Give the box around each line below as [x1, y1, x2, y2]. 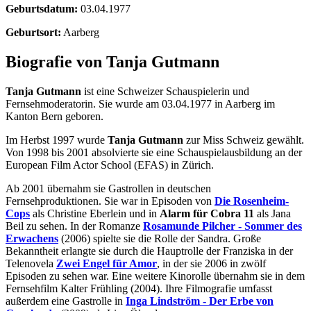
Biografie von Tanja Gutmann [6, 52, 219, 71]
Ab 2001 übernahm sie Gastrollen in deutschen [6, 182, 211, 194]
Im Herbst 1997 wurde [6, 133, 108, 146]
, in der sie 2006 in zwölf [157, 257, 266, 269]
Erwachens [6, 232, 58, 244]
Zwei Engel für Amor [56, 257, 157, 269]
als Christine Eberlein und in [30, 207, 160, 219]
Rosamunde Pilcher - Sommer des [143, 219, 302, 232]
